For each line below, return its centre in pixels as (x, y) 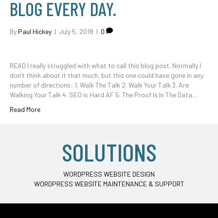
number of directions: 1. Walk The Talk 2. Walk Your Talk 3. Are (99, 85)
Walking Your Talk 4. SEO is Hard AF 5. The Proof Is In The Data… (104, 95)
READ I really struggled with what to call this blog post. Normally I (105, 65)
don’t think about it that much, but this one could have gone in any (107, 75)
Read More (25, 109)
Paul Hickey (35, 31)
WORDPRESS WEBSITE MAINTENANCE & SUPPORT (109, 184)
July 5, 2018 (76, 31)
